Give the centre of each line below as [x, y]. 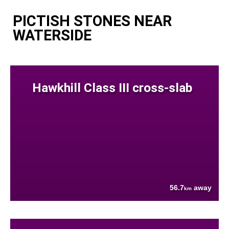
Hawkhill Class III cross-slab [112, 87]
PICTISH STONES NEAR [92, 21]
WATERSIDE [52, 35]
